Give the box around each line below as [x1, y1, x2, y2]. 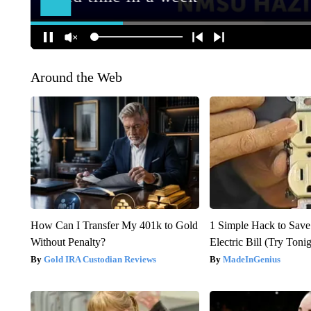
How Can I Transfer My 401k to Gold [30, 219, 198, 231]
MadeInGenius [223, 253, 281, 264]
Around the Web [30, 69, 122, 85]
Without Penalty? [30, 235, 106, 248]
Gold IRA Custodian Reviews [43, 253, 156, 264]
